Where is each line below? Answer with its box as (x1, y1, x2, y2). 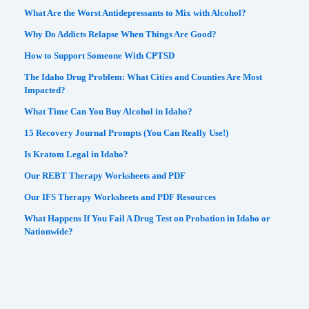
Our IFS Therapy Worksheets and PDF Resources (24, 191, 217, 202)
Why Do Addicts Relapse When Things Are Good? (24, 28, 217, 39)
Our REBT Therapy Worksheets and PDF (24, 170, 186, 181)
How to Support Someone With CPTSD (24, 50, 175, 61)
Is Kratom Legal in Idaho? (24, 148, 129, 159)
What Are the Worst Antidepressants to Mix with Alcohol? (24, 7, 247, 18)
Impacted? (24, 84, 66, 95)
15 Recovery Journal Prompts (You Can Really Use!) (24, 127, 229, 138)
